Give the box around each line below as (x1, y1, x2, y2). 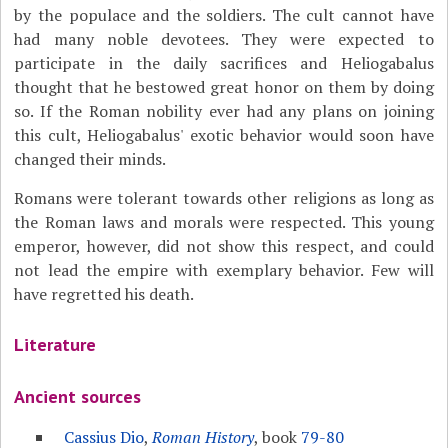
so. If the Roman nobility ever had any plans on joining (14, 100, 434, 122)
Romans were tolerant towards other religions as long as (14, 187, 434, 209)
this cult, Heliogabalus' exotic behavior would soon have (14, 124, 434, 146)
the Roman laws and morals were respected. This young (14, 211, 434, 233)
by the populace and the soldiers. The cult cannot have (14, 4, 434, 26)
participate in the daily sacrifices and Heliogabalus (14, 52, 434, 74)
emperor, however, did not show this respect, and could (14, 235, 434, 257)
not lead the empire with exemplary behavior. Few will (14, 259, 434, 281)
